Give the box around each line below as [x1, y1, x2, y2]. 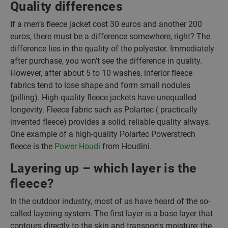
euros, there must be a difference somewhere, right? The [10, 32, 210, 41]
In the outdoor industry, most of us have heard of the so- [10, 196, 210, 206]
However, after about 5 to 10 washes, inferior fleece [10, 68, 192, 78]
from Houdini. [102, 141, 152, 151]
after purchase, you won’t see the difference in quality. [10, 56, 202, 66]
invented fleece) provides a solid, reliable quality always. [10, 117, 211, 127]
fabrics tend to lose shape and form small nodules [10, 80, 190, 90]
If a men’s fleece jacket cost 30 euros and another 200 [10, 19, 202, 29]
